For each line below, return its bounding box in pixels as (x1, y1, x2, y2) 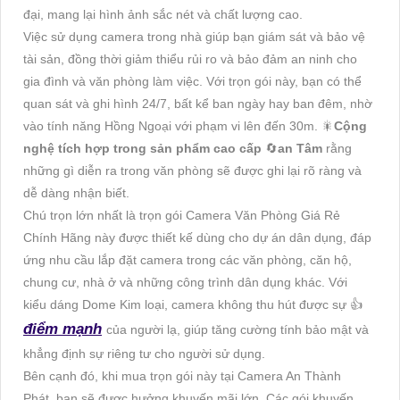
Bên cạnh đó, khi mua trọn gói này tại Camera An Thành (23, 369, 341, 384)
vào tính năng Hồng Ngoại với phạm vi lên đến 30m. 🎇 (23, 119, 334, 134)
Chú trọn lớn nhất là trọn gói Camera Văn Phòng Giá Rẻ (23, 208, 340, 223)
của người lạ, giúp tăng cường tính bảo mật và (106, 322, 369, 337)
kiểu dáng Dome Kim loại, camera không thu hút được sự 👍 (23, 297, 362, 312)
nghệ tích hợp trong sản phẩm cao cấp (23, 141, 262, 156)
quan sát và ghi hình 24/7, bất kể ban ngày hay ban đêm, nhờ (23, 96, 372, 112)
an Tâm (278, 141, 326, 156)
